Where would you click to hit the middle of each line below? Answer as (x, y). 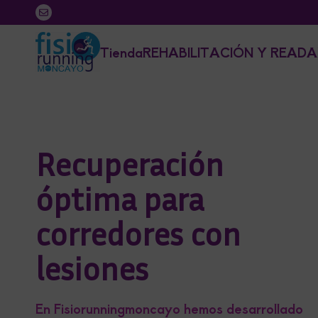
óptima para (120, 199)
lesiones (92, 268)
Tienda (121, 51)
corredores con (138, 234)
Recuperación (130, 164)
